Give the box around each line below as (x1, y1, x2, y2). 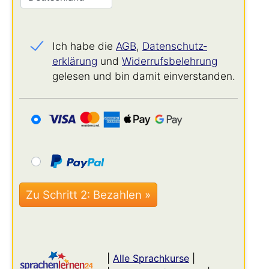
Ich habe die (52, 40, 116, 52)
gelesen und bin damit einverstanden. (52, 70, 235, 82)
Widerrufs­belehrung (122, 55, 217, 67)
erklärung (52, 55, 97, 67)
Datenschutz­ (142, 40, 207, 52)
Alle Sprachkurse (113, 252, 189, 264)
